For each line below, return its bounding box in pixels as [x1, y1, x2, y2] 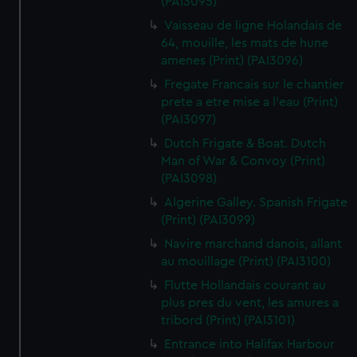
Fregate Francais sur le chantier [164, 78, 345, 91]
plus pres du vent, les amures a [161, 296, 339, 309]
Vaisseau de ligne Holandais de [164, 19, 343, 32]
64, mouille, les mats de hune [161, 37, 329, 49]
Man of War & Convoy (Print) [161, 155, 326, 167]
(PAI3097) [161, 113, 217, 126]
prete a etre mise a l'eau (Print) [161, 96, 339, 108]
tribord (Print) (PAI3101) [161, 314, 296, 327]
